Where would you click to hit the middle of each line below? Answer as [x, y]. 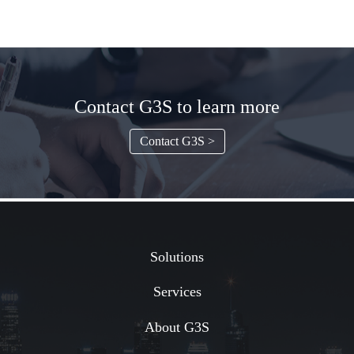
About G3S [177, 328]
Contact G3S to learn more [177, 106]
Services [177, 292]
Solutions [177, 256]
